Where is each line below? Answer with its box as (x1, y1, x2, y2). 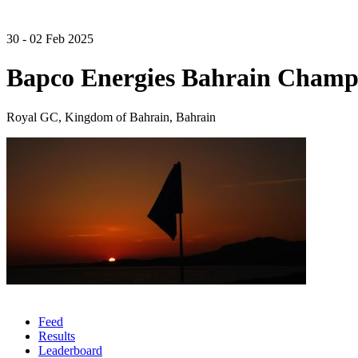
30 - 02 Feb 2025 (6, 32, 93, 46)
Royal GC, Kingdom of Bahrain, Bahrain (6, 109, 216, 124)
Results (38, 328, 75, 343)
